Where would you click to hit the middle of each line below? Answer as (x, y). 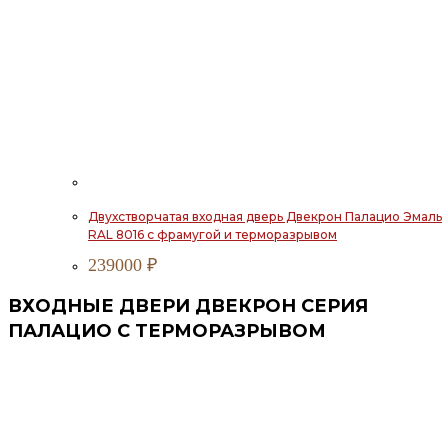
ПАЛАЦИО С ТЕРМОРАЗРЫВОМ (167, 331)
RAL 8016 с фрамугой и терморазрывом (212, 235)
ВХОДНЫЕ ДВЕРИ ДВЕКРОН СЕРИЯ (188, 306)
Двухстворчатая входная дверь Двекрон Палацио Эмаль (265, 217)
